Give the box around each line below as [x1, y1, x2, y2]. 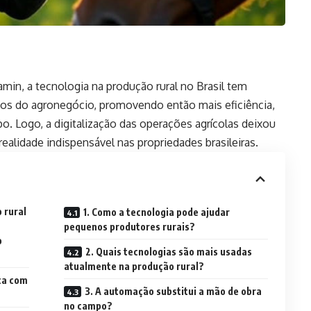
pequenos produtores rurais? [63, 220, 195, 233]
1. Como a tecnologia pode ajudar [83, 205, 230, 218]
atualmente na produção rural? [63, 260, 204, 272]
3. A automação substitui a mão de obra [84, 285, 262, 297]
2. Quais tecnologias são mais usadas [85, 245, 252, 258]
